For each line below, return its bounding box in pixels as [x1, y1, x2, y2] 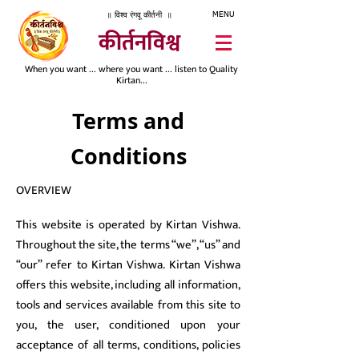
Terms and [72, 106, 184, 135]
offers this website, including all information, [16, 275, 240, 295]
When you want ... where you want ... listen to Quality [25, 61, 238, 77]
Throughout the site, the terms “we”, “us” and [16, 235, 240, 255]
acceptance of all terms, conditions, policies [16, 335, 240, 355]
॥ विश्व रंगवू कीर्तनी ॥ [106, 10, 172, 19]
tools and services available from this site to [16, 295, 240, 315]
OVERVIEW [16, 180, 71, 200]
